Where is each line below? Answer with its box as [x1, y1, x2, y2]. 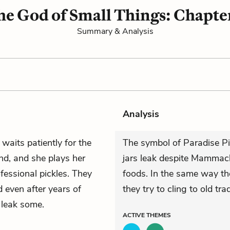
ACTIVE [123, 211, 146, 219]
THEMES [146, 211, 171, 219]
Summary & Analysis [76, 26, 154, 37]
